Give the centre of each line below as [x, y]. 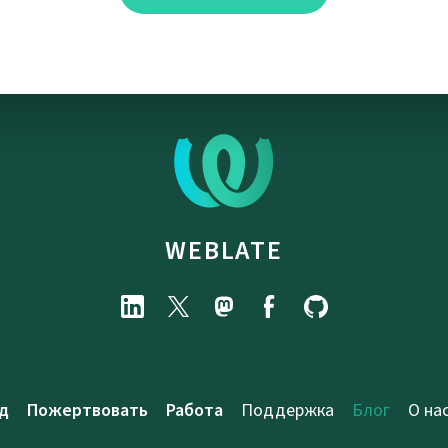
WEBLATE [224, 250]
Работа [194, 410]
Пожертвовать [87, 410]
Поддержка [287, 410]
